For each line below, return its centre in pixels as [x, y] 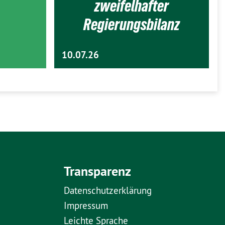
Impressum [86, 206]
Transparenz [97, 171]
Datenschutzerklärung [108, 191]
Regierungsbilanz [132, 25]
